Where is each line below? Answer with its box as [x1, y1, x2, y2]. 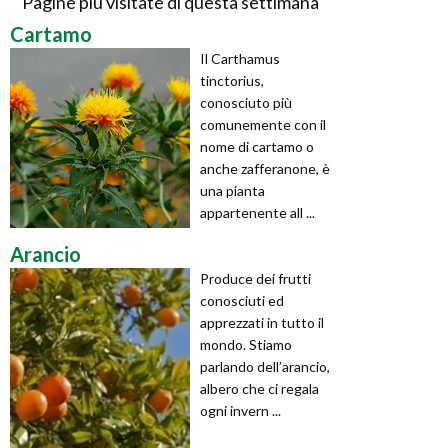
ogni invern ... [200, 401, 281, 419]
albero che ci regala [200, 379, 319, 397]
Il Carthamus [200, 49, 280, 67]
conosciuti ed [200, 291, 284, 309]
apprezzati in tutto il [200, 313, 324, 331]
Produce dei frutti [200, 269, 311, 287]
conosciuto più [200, 93, 292, 111]
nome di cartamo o [200, 137, 314, 155]
